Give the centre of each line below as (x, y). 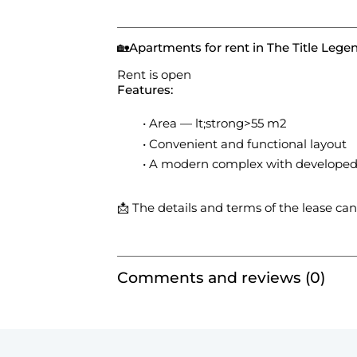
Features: (145, 90)
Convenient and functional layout (248, 143)
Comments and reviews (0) (221, 278)
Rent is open (154, 75)
